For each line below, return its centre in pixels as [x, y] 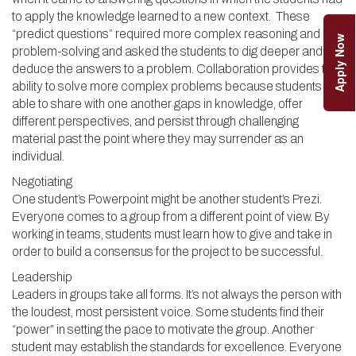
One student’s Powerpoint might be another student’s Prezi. [167, 199]
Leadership [42, 277]
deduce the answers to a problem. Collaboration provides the [175, 69]
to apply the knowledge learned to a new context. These [161, 16]
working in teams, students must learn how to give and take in [172, 234]
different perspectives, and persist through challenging [155, 121]
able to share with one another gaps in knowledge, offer [157, 104]
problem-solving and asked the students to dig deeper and [167, 51]
